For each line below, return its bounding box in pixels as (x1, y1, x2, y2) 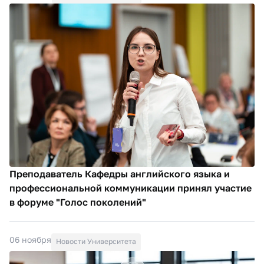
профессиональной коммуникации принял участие (9, 181, 252, 194)
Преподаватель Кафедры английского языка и (9, 167, 230, 180)
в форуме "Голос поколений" (9, 196, 146, 208)
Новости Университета (56, 236, 136, 246)
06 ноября (9, 234, 51, 245)
